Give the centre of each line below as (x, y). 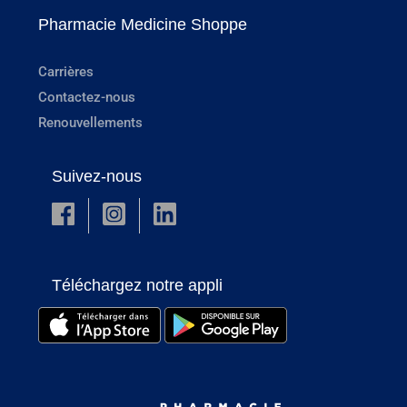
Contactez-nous (87, 98)
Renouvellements (90, 123)
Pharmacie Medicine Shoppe (143, 25)
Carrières (66, 72)
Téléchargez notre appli (137, 285)
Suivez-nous (97, 177)
